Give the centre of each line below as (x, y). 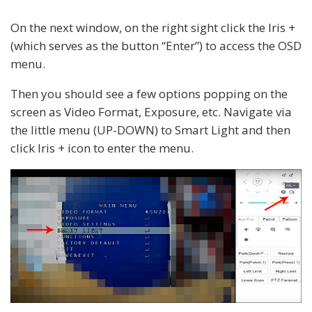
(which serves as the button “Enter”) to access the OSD (156, 45)
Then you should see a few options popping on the (149, 93)
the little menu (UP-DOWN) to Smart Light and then (150, 130)
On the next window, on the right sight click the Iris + (153, 27)
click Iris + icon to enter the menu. (102, 148)
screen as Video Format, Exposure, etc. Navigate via (151, 111)
